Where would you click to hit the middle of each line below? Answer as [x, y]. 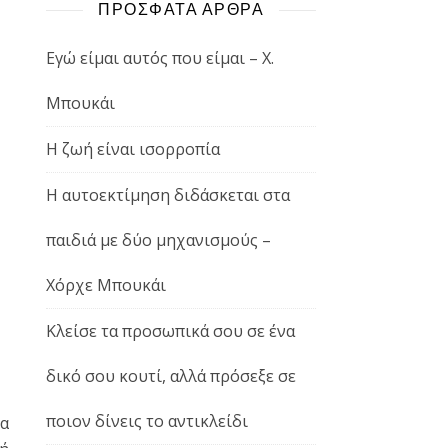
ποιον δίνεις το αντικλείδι [147, 421]
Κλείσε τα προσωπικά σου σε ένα [170, 331]
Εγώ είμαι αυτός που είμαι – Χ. [160, 58]
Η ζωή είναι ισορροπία [133, 149]
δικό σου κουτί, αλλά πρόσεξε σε [171, 376]
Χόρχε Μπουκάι [106, 285]
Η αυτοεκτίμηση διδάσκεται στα [168, 195]
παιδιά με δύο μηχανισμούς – [158, 240]
